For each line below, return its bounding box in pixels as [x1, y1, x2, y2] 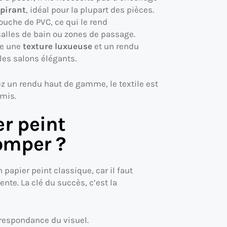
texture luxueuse [22, 41, 92, 52]
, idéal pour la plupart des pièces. [25, 5, 154, 15]
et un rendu [92, 41, 139, 52]
